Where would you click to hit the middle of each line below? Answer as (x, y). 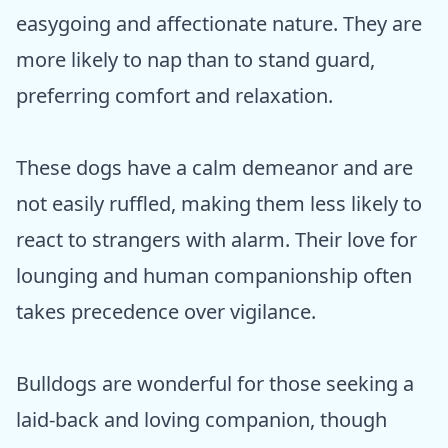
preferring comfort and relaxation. (174, 96)
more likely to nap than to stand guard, (195, 60)
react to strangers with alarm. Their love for (216, 240)
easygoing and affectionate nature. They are (219, 24)
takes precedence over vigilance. (166, 312)
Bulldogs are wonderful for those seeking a (215, 384)
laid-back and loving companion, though (201, 420)
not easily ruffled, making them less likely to (219, 204)
